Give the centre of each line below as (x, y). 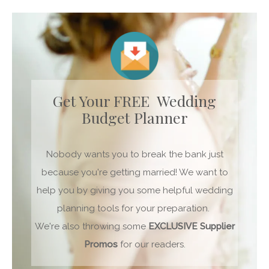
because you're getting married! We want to (134, 172)
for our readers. (151, 244)
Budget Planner (134, 117)
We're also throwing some (91, 226)
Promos (101, 244)
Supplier (217, 226)
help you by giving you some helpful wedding (134, 190)
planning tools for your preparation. (134, 208)
